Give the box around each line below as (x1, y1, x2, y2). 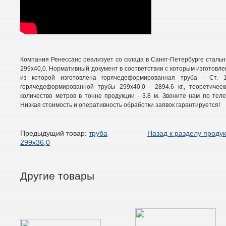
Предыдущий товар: (20, 129, 89, 137)
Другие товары (20, 170, 94, 182)
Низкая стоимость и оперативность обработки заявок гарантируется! (20, 101, 220, 108)
